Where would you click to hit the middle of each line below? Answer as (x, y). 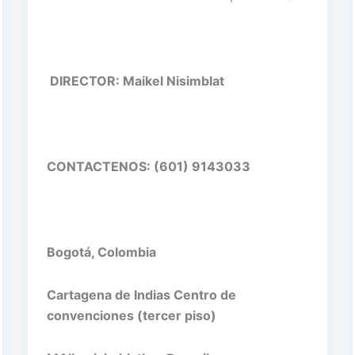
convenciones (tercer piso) (131, 315)
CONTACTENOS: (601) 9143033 (148, 166)
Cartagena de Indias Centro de (141, 294)
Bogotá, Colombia (101, 252)
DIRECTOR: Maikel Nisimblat (137, 80)
